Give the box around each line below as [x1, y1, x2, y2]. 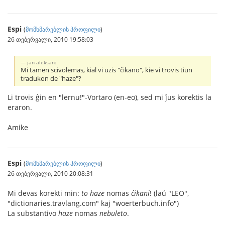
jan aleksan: [27, 58, 57, 66]
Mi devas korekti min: [8, 188, 81, 198]
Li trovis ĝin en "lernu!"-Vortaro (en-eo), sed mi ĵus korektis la [8, 92, 211, 102]
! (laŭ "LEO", [150, 188, 189, 198]
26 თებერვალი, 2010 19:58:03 [8, 35, 93, 43]
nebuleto [99, 208, 127, 218]
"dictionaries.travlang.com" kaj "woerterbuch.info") [8, 198, 179, 208]
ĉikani [131, 188, 150, 198]
